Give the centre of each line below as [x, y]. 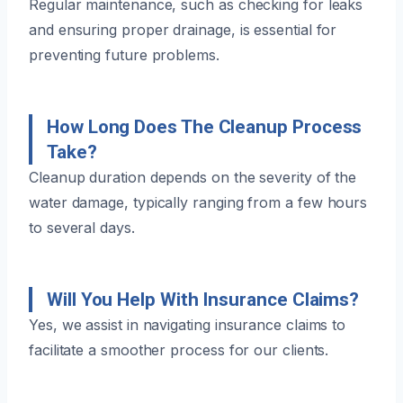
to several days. [82, 227]
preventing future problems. [124, 54]
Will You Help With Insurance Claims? [203, 299]
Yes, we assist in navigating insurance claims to [188, 324]
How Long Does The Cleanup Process [205, 126]
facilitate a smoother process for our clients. [179, 349]
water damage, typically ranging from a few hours [198, 202]
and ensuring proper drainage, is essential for [183, 29]
